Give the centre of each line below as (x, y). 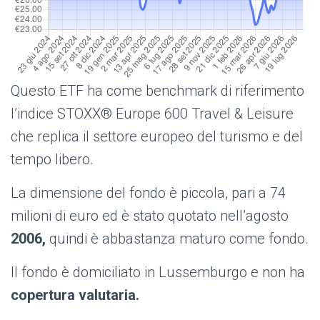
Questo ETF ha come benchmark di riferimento (157, 91)
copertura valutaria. (75, 295)
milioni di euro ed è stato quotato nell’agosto (150, 216)
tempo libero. (52, 160)
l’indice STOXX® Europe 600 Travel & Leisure (152, 114)
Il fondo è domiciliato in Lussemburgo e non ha (158, 272)
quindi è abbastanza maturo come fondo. (177, 239)
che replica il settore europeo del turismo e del (157, 137)
